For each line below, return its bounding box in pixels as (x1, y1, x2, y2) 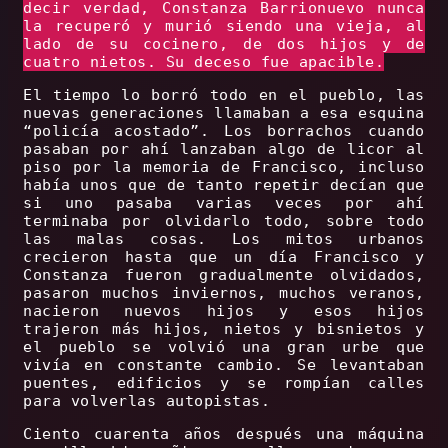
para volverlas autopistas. (23, 392, 271, 411)
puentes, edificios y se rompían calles (23, 374, 425, 393)
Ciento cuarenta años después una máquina (23, 425, 425, 444)
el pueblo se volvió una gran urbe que (23, 338, 425, 357)
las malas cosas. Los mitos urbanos (23, 230, 425, 249)
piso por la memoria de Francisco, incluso (23, 158, 425, 177)
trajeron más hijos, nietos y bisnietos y (23, 320, 425, 339)
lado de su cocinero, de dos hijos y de (23, 35, 425, 54)
